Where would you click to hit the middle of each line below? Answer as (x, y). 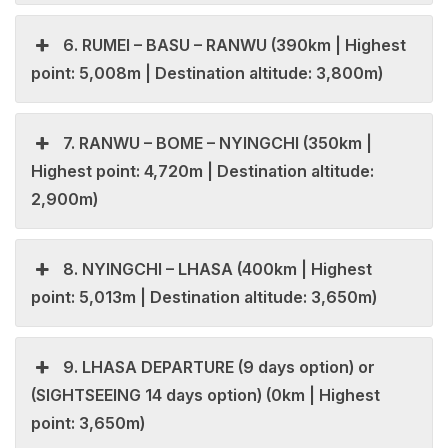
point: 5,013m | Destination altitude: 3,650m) (204, 297)
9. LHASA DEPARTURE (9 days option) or (219, 367)
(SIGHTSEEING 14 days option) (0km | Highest (205, 395)
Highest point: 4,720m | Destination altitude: (202, 171)
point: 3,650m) (88, 423)
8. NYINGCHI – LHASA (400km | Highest (218, 269)
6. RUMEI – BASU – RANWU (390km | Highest (235, 45)
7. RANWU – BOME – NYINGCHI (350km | (218, 143)
